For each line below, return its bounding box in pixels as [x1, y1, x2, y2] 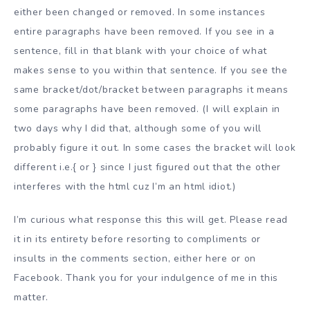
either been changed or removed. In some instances [14, 5, 266, 19]
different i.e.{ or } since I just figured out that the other [14, 160, 282, 174]
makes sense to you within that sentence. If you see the [14, 63, 288, 77]
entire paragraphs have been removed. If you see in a [14, 24, 275, 38]
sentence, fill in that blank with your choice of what [14, 44, 268, 57]
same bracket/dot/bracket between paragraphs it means [14, 82, 289, 96]
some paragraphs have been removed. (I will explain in [14, 102, 281, 116]
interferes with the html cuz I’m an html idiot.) [14, 179, 236, 193]
